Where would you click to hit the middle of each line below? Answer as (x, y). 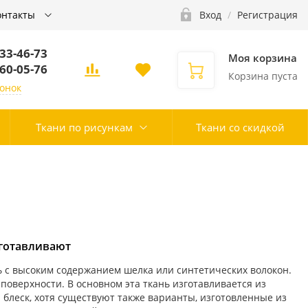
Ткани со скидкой (240, 127)
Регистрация (267, 15)
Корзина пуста (263, 76)
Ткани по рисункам (84, 127)
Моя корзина (263, 57)
